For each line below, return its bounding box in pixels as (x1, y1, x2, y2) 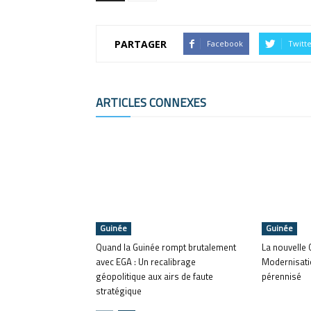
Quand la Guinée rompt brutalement (96, 240, 236, 254)
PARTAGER (115, 37, 167, 51)
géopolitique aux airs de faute (96, 269, 213, 283)
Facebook (207, 38, 243, 49)
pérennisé (262, 269, 301, 283)
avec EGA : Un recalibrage (96, 255, 196, 269)
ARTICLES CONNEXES (96, 94, 206, 112)
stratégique (96, 284, 142, 298)
